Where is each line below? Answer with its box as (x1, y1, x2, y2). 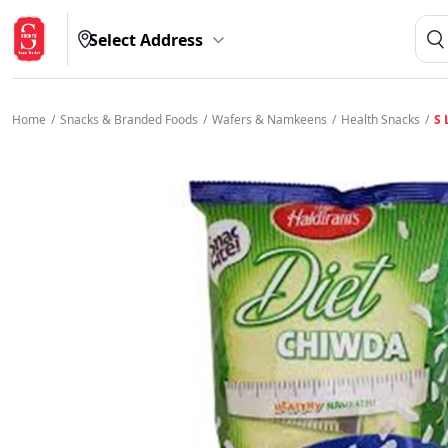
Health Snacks (341, 111, 420, 128)
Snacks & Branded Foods (60, 111, 198, 128)
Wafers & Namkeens (212, 111, 327, 128)
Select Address (88, 29, 203, 51)
